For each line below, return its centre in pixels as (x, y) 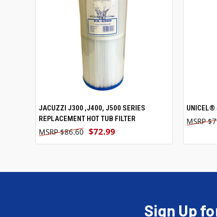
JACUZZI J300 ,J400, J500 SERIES (92, 108)
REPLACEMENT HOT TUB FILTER (87, 118)
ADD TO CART (107, 107)
